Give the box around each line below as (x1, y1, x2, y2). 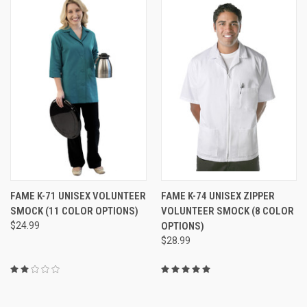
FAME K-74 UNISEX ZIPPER (160, 189, 275, 202)
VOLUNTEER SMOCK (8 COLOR (160, 204, 294, 217)
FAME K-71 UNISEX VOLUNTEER (10, 189, 146, 202)
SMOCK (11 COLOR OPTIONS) (10, 204, 138, 217)
